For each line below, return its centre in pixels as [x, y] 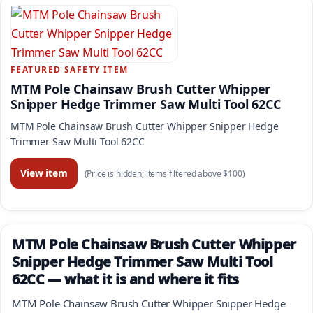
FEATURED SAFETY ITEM [70, 69]
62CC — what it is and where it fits [126, 279]
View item [44, 173]
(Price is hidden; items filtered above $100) [165, 173]
